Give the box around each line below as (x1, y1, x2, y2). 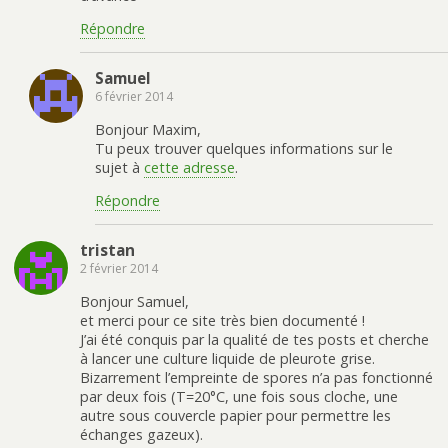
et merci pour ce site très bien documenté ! (80, 310, 365, 330)
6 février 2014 (95, 88, 173, 106)
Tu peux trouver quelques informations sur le (95, 138, 393, 158)
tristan (80, 240, 135, 261)
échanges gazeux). (80, 424, 203, 444)
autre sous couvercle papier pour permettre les (80, 405, 391, 425)
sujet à (95, 157, 144, 177)
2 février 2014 (80, 260, 158, 278)
